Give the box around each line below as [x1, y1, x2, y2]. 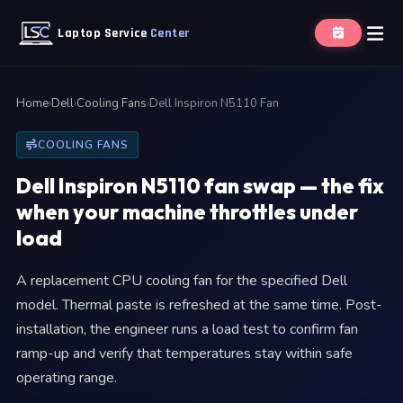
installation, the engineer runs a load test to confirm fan [16, 319, 358, 339]
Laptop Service [58, 24, 150, 41]
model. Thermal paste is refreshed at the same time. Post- [16, 295, 382, 315]
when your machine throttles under [16, 199, 358, 225]
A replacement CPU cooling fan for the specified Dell [16, 271, 347, 291]
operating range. [16, 368, 117, 388]
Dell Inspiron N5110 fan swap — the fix [16, 173, 384, 199]
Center [149, 24, 190, 41]
